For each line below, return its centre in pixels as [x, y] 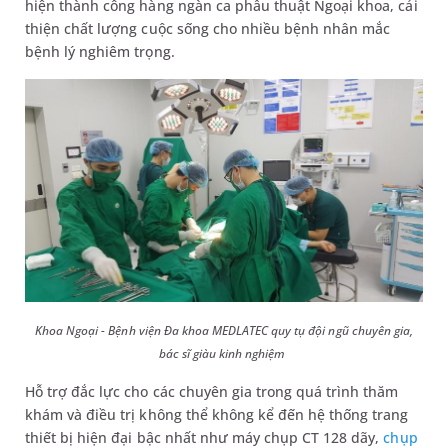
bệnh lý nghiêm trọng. [102, 51]
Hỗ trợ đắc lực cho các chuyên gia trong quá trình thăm [212, 392]
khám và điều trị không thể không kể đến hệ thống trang [217, 415]
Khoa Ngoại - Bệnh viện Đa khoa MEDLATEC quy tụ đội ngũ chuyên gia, [224, 331]
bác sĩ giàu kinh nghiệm [222, 354]
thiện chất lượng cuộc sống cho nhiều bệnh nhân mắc [208, 28]
